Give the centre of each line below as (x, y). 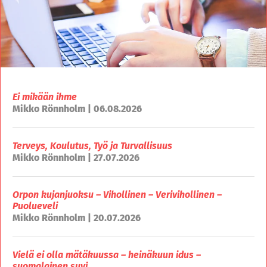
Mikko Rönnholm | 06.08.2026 (77, 108)
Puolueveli (35, 206)
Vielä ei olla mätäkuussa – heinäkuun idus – (107, 254)
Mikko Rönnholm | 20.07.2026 (77, 218)
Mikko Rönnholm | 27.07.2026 (76, 157)
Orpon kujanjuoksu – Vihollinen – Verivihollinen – (117, 194)
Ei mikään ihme (45, 97)
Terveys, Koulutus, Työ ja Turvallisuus (92, 145)
